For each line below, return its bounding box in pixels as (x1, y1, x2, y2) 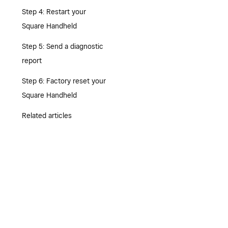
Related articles (21, 111, 72, 120)
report (21, 56, 42, 65)
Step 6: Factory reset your (21, 77, 106, 85)
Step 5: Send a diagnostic (21, 42, 103, 50)
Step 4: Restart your (21, 8, 86, 16)
